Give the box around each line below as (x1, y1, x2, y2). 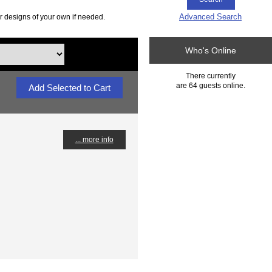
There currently (186, 71, 236, 80)
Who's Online (185, 46, 237, 56)
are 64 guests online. (176, 81, 246, 89)
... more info (75, 135, 114, 143)
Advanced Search (179, 12, 242, 21)
